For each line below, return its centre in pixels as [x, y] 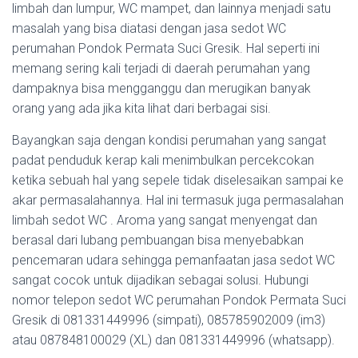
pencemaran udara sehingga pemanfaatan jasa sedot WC [173, 260]
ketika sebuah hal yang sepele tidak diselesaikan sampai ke [178, 180]
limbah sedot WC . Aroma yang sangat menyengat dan [165, 220]
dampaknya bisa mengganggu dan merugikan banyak [161, 88]
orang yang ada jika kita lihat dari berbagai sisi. [141, 108]
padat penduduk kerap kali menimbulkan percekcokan [163, 160]
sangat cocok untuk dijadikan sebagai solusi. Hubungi [160, 280]
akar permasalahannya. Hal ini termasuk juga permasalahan [178, 200]
